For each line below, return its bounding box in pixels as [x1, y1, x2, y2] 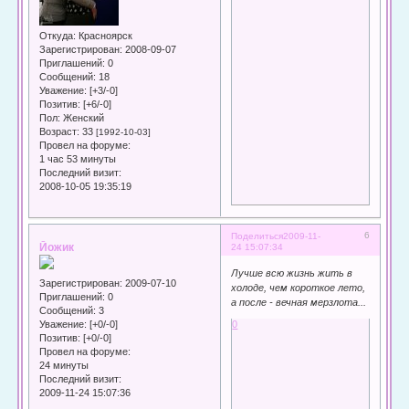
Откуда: [39, 29, 77, 41]
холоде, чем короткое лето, [231, 282, 366, 294]
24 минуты [39, 360, 89, 372]
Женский [60, 111, 105, 123]
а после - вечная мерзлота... [231, 297, 367, 309]
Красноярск [76, 29, 133, 41]
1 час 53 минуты [39, 152, 117, 164]
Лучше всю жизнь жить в [231, 267, 353, 279]
